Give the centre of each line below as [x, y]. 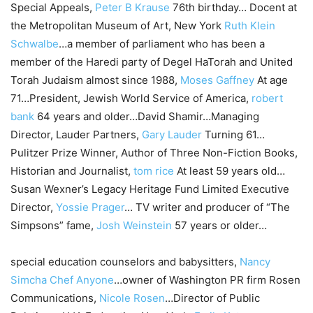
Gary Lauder [172, 134]
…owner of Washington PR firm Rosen [207, 279]
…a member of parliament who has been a [162, 43]
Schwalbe [35, 43]
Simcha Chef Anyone [62, 279]
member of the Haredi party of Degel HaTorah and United [152, 61]
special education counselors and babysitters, [125, 261]
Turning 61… [233, 134]
